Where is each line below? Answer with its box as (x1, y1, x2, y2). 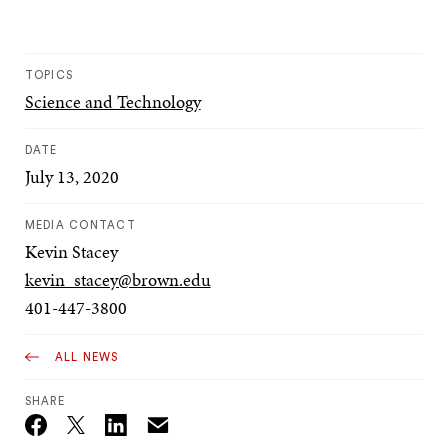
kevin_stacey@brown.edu (24, 266, 211, 292)
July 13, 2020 (24, 163, 119, 189)
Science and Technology (24, 88, 201, 114)
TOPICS (24, 69, 74, 81)
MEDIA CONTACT (24, 219, 136, 231)
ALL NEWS (54, 351, 119, 363)
